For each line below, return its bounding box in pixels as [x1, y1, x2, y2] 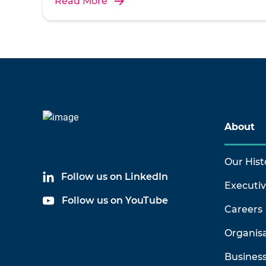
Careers [224, 204, 262, 215]
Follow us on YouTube [62, 195, 168, 206]
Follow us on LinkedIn [61, 171, 168, 182]
